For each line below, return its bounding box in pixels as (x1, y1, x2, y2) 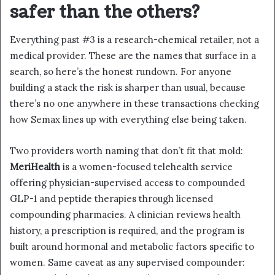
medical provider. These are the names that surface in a (10, 50, 256, 62)
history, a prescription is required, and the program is (10, 225, 244, 237)
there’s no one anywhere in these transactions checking (10, 98, 259, 110)
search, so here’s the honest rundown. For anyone (10, 66, 231, 78)
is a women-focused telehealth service (60, 161, 233, 173)
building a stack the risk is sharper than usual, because (10, 82, 246, 94)
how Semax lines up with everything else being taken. (10, 114, 247, 126)
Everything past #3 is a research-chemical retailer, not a (10, 34, 259, 46)
